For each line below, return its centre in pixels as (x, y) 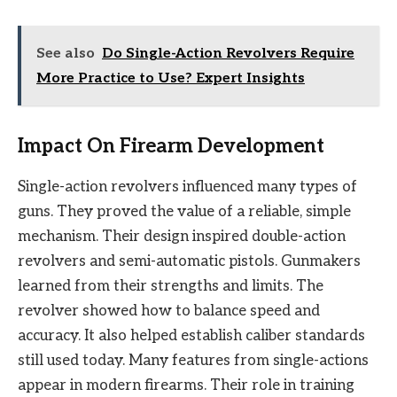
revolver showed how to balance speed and (169, 311)
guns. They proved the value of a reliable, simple (184, 212)
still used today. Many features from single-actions (193, 361)
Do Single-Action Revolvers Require (228, 54)
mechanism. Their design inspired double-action (182, 237)
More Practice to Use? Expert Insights (171, 79)
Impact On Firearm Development (171, 146)
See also (66, 54)
